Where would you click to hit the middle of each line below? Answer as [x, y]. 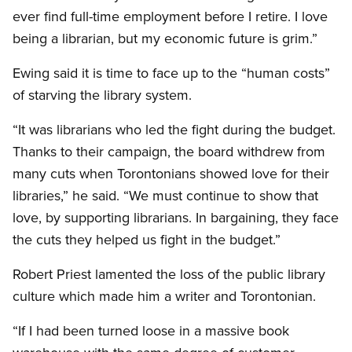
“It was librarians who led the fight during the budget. [174, 130]
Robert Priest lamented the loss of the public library [169, 274]
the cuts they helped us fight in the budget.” [147, 240]
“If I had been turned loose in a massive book [151, 331]
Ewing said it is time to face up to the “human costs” [171, 73]
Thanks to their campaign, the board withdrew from [169, 152]
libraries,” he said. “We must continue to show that [165, 196]
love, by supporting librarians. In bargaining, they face [176, 218]
